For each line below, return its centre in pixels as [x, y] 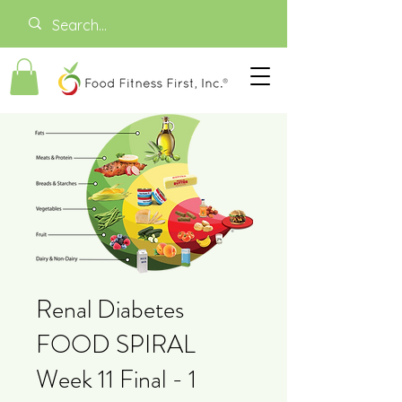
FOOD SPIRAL [116, 344]
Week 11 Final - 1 [116, 379]
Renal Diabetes [110, 309]
